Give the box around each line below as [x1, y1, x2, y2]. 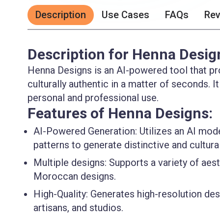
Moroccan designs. [33, 170, 116, 183]
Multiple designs [33, 157, 105, 169]
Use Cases [102, 9, 149, 21]
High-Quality [33, 188, 86, 200]
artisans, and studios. [33, 202, 123, 214]
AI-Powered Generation [33, 125, 135, 137]
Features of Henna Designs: [27, 105, 213, 122]
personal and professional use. [27, 92, 159, 104]
